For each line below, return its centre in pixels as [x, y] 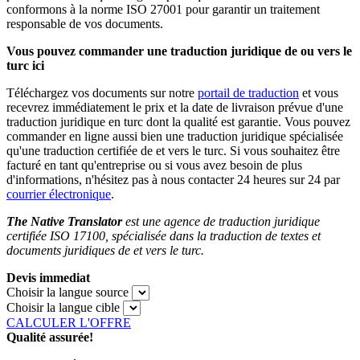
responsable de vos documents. [85, 24]
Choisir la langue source [67, 292]
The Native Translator [66, 222]
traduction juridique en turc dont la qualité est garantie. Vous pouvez [178, 122]
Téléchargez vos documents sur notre [102, 93]
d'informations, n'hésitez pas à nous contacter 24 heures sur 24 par [173, 180]
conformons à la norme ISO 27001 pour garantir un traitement [163, 10]
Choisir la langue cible [63, 308]
